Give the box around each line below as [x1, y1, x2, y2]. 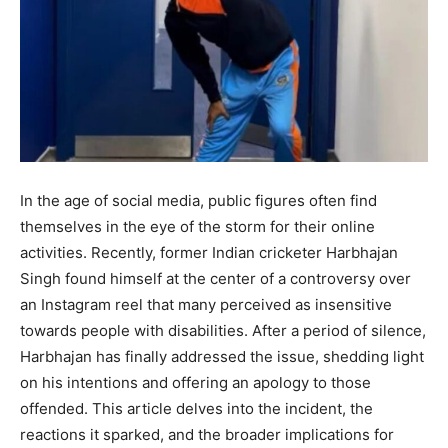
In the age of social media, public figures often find [20, 191, 377, 211]
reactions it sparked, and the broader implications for [20, 425, 394, 445]
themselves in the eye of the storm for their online [20, 217, 375, 237]
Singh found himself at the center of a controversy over [20, 269, 411, 289]
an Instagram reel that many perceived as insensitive [20, 295, 392, 315]
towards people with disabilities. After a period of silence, [20, 321, 426, 341]
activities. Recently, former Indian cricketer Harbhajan [20, 243, 398, 263]
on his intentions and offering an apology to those [20, 373, 371, 393]
